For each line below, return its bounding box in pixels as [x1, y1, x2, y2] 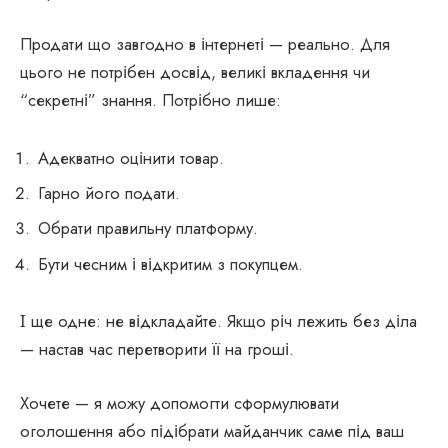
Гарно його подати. [38, 181, 180, 206]
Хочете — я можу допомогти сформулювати [20, 390, 339, 415]
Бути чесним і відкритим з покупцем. [38, 251, 303, 276]
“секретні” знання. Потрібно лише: [20, 88, 281, 113]
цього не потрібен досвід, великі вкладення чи [20, 60, 370, 85]
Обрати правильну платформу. [38, 216, 258, 241]
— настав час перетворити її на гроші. [20, 337, 294, 362]
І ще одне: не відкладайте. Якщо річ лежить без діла [20, 309, 417, 334]
